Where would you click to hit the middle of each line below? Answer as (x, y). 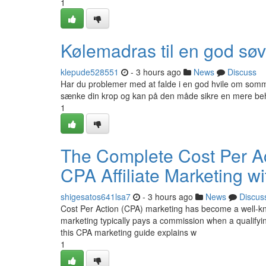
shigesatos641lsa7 (96, 197)
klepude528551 (90, 72)
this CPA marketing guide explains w (129, 232)
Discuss (242, 72)
